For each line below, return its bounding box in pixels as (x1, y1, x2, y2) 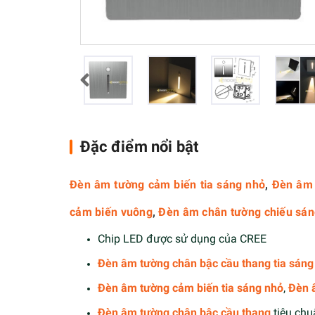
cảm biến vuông (70, 205, 153, 219)
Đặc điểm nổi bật (80, 138, 199, 155)
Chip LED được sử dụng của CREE (98, 232, 266, 245)
